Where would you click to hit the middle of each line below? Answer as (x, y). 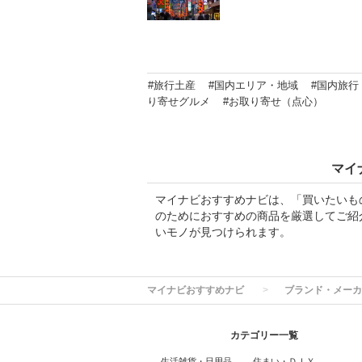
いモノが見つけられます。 (223, 232)
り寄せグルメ (179, 101)
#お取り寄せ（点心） (273, 101)
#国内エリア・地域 (253, 85)
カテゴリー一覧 (264, 335)
